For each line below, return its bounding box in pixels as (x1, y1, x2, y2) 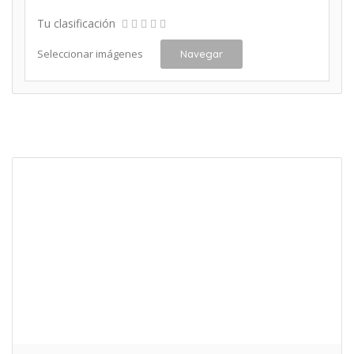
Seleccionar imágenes (37, 47, 143, 61)
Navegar (180, 47, 223, 60)
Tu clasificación (37, 16, 115, 31)
